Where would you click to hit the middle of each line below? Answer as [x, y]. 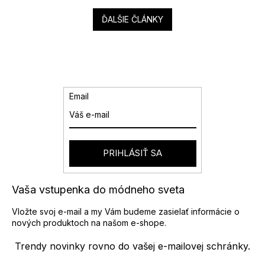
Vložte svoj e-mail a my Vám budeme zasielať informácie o [126, 212]
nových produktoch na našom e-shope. [89, 223]
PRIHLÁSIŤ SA [132, 153]
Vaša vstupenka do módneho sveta [98, 190]
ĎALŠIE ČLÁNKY [132, 19]
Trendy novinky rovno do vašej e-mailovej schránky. [132, 246]
